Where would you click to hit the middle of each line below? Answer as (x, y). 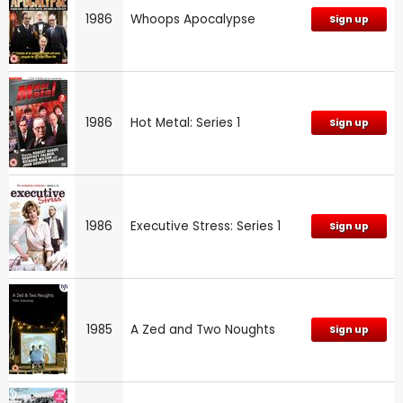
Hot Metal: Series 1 (185, 122)
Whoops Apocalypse (193, 19)
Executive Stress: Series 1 (206, 226)
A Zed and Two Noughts (203, 329)
